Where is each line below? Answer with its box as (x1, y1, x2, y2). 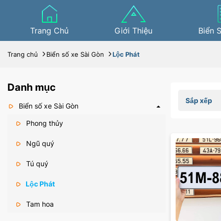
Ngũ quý (24, 139, 54, 147)
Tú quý (24, 159, 48, 168)
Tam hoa (24, 200, 54, 208)
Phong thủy (24, 119, 63, 127)
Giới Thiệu (114, 26, 153, 36)
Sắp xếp (185, 96, 212, 105)
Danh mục (7, 81, 56, 93)
